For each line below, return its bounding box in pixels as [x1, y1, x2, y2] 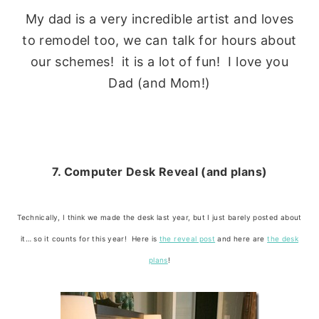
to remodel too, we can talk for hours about [22, 33, 297, 48]
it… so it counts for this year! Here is [20, 234, 159, 244]
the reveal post [159, 234, 216, 244]
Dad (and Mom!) [108, 75, 211, 91]
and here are [215, 234, 268, 244]
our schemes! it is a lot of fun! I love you [30, 54, 289, 70]
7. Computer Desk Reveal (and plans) [51, 164, 268, 179]
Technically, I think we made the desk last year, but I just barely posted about [17, 213, 302, 222]
